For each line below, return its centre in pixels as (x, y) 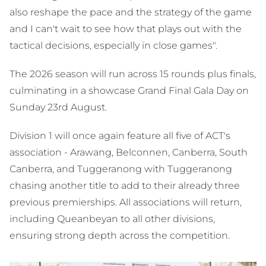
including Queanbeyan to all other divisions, (112, 219)
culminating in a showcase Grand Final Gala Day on (129, 91)
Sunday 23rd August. (59, 107)
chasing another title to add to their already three (125, 186)
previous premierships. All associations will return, (126, 202)
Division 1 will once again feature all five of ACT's (120, 136)
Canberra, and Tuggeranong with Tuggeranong (121, 169)
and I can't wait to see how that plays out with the (126, 29)
